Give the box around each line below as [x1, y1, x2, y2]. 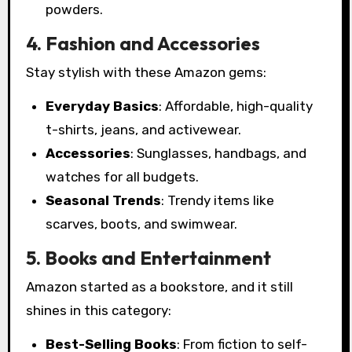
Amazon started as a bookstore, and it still [25, 278, 293, 295]
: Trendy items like [161, 192, 275, 208]
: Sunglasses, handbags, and [130, 145, 307, 161]
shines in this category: [25, 302, 171, 318]
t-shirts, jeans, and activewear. [46, 121, 242, 137]
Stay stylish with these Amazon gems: [25, 64, 266, 80]
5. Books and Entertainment [25, 245, 271, 269]
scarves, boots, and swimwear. [46, 215, 238, 232]
